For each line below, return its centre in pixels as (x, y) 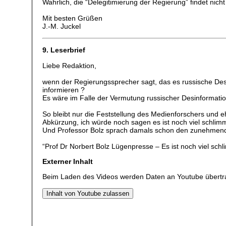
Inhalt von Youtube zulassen (88, 193)
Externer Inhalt (68, 162)
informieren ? (64, 90)
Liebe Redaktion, (70, 65)
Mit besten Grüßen (73, 18)
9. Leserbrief (64, 50)
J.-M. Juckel (62, 26)
